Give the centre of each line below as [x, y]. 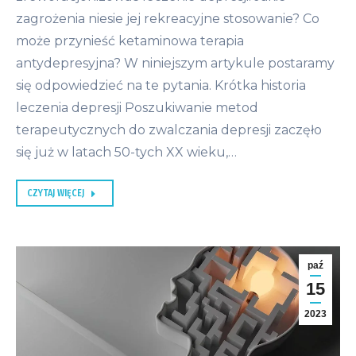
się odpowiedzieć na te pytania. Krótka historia [161, 86]
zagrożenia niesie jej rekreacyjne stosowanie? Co [168, 19]
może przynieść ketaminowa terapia [130, 41]
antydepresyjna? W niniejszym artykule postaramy [175, 64]
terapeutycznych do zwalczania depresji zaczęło [169, 130]
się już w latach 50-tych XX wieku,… [126, 153]
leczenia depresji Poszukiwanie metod [137, 108]
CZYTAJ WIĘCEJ [56, 193]
